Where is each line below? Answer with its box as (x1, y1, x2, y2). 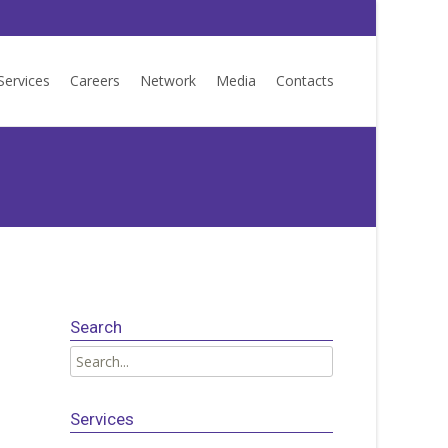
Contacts (276, 71, 334, 90)
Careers (70, 71, 120, 90)
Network (140, 71, 196, 90)
